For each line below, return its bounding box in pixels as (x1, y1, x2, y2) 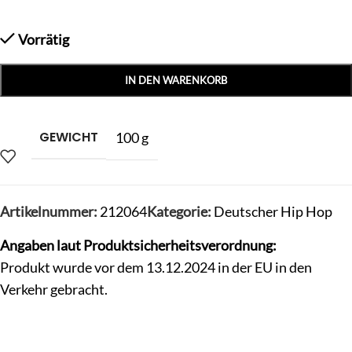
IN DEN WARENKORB (125, 73, 227, 86)
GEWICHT (39, 127, 98, 146)
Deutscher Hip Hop (214, 202, 332, 220)
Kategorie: (147, 202, 211, 220)
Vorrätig (18, 30, 70, 48)
